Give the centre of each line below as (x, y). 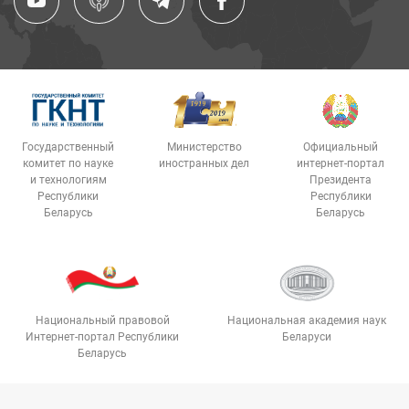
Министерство (204, 147)
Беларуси (307, 337)
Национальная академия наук (307, 321)
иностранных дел (204, 164)
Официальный (341, 147)
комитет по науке (68, 164)
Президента (341, 180)
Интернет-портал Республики (102, 337)
